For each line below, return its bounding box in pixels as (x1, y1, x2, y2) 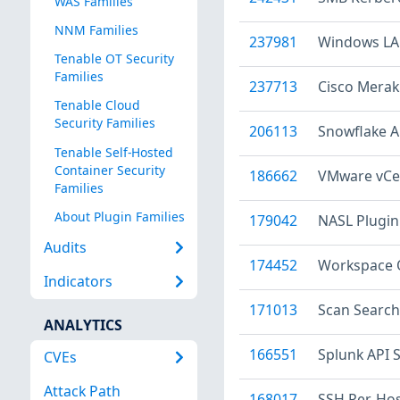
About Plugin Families (54, 207, 185, 225)
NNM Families (54, 21, 138, 39)
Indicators (43, 271, 112, 292)
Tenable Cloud (54, 96, 140, 114)
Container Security (54, 161, 165, 179)
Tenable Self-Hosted (54, 143, 173, 161)
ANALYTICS (43, 314, 122, 335)
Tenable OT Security (54, 50, 174, 68)
